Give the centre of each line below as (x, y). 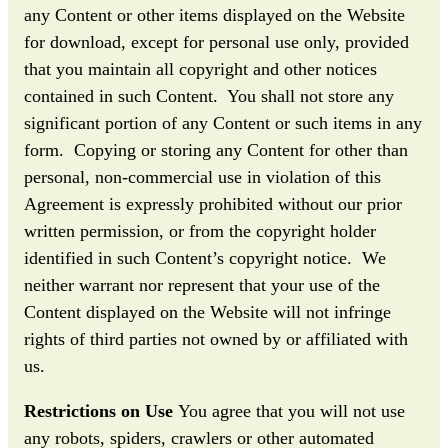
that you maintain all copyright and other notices (200, 68)
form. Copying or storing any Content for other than (216, 149)
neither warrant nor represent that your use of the (202, 284)
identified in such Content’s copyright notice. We (205, 257)
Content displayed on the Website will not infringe (207, 311)
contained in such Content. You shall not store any (209, 95)
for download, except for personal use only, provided (216, 41)
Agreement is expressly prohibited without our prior (213, 203)
